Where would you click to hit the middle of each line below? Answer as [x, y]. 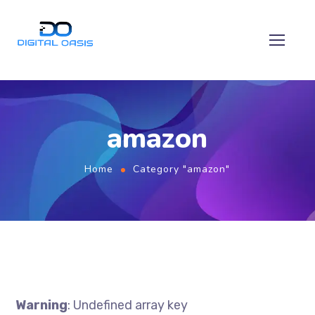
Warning [42, 305]
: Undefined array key [128, 305]
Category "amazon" [181, 169]
